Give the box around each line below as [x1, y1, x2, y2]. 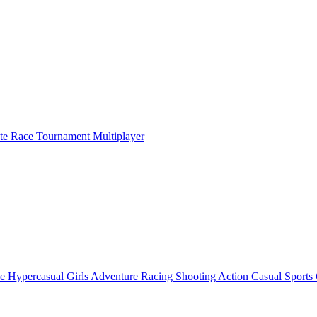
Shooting [175, 270, 216, 282]
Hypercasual [8, 270, 64, 282]
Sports [284, 270, 313, 282]
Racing [141, 270, 173, 282]
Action [218, 270, 248, 282]
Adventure [91, 270, 138, 282]
